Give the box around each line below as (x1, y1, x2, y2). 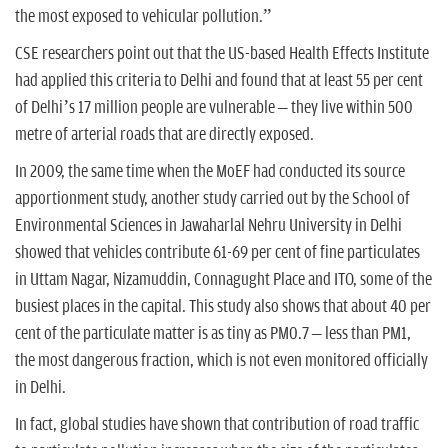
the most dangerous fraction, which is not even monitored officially (15, 350, 428, 371)
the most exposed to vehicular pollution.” (15, 6, 271, 27)
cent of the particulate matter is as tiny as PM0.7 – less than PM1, (15, 323, 411, 344)
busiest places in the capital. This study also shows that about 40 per (15, 296, 431, 317)
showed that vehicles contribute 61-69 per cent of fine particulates (15, 242, 420, 263)
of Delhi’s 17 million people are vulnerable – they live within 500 (15, 97, 413, 118)
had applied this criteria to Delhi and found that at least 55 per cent (15, 70, 423, 91)
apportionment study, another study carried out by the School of (15, 188, 410, 209)
